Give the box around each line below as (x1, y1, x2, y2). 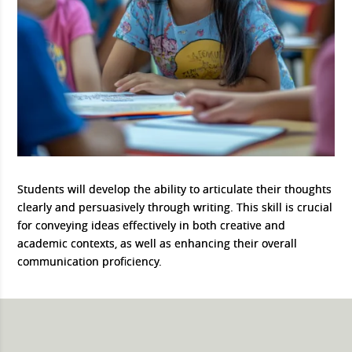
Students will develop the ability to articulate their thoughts (17, 181, 332, 196)
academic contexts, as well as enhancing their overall (17, 235, 298, 251)
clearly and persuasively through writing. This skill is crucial (17, 199, 333, 214)
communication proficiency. (17, 253, 163, 269)
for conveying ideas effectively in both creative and (17, 217, 286, 233)
